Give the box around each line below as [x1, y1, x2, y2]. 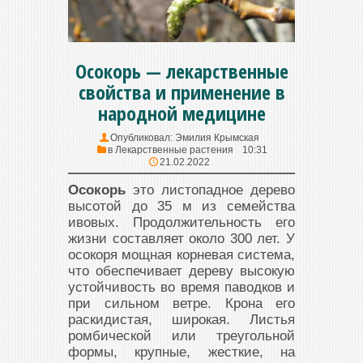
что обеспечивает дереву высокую [68, 263, 295, 280]
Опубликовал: [109, 132, 175, 144]
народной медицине [97, 100, 266, 127]
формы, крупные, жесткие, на [68, 344, 295, 361]
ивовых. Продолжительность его [68, 215, 295, 231]
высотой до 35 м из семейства [68, 199, 295, 215]
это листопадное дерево [126, 182, 295, 199]
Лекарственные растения [115, 144, 233, 156]
